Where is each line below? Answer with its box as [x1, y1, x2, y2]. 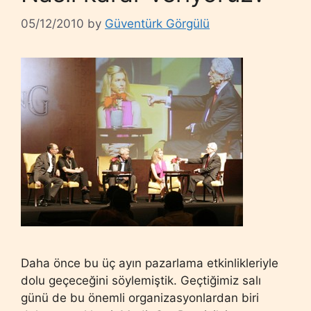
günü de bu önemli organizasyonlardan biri [21, 291, 259, 305]
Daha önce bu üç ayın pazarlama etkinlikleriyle [21, 256, 278, 270]
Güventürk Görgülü [105, 17, 210, 31]
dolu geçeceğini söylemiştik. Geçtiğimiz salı [21, 274, 261, 287]
